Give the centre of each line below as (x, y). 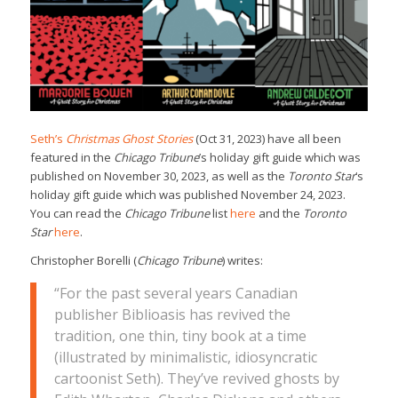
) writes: (242, 260)
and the (279, 213)
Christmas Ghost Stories (129, 138)
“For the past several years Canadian (175, 293)
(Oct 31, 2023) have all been (267, 138)
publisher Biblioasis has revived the (172, 314)
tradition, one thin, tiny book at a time (180, 335)
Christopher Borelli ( (83, 260)
